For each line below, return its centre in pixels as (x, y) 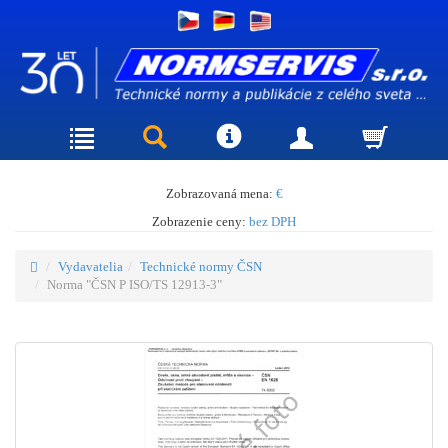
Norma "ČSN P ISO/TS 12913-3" (134, 284)
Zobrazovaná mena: (220, 193)
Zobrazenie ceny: (200, 221)
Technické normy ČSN (201, 266)
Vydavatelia (90, 266)
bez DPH (272, 221)
